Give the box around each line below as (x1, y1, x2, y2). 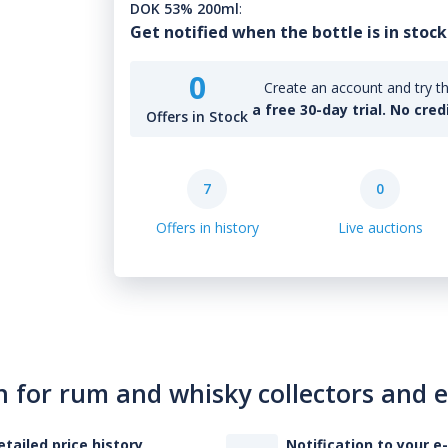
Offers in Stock (146, 107, 249, 126)
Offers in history (155, 218, 259, 237)
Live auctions (337, 218, 423, 237)
